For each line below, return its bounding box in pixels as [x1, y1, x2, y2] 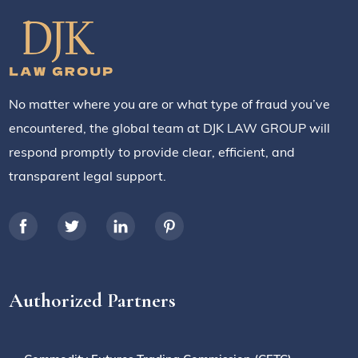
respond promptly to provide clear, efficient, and [9, 144, 296, 161]
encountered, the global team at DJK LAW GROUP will [9, 120, 331, 137]
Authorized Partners [9, 288, 177, 313]
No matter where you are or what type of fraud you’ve [9, 96, 331, 113]
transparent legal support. [9, 168, 167, 185]
